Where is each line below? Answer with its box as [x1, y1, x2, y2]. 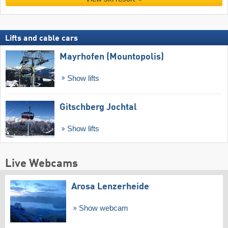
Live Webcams [5, 158, 78, 169]
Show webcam [76, 204, 128, 212]
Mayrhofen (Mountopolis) [60, 52, 164, 62]
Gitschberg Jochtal [60, 103, 137, 112]
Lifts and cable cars [5, 34, 78, 43]
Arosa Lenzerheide [71, 182, 149, 191]
